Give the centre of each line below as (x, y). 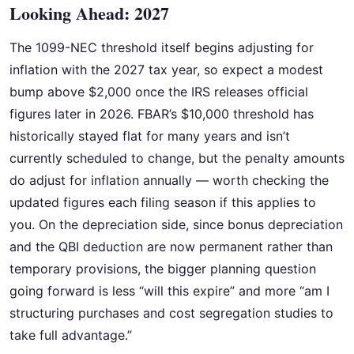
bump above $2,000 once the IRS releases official (159, 92)
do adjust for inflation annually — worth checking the (169, 181)
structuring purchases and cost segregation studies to (171, 313)
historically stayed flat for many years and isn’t (150, 136)
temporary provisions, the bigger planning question (163, 269)
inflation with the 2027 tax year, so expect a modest (166, 70)
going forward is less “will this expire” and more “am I (169, 291)
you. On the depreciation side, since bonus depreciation (176, 225)
